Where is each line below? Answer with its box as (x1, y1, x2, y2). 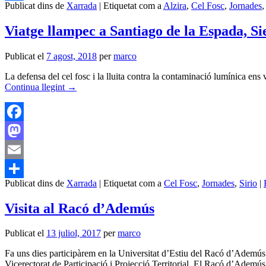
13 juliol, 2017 (46, 228, 101, 239)
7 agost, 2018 (46, 50, 97, 61)
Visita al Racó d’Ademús (5, 200, 154, 216)
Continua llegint (5, 81, 67, 92)
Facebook (5, 125, 42, 135)
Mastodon (5, 144, 42, 154)
